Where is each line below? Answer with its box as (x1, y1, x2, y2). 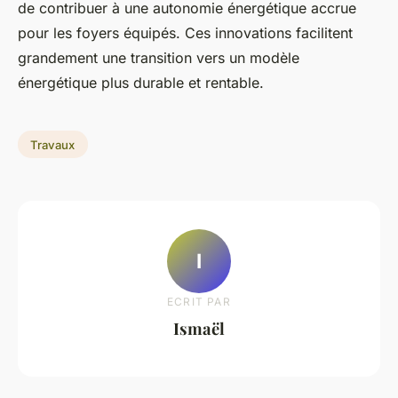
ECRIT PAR (167, 295, 231, 309)
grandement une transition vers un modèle (18, 48, 299, 67)
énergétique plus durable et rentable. (18, 73, 264, 92)
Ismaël (173, 317, 225, 340)
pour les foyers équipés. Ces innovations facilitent (18, 23, 353, 42)
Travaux (30, 137, 76, 152)
